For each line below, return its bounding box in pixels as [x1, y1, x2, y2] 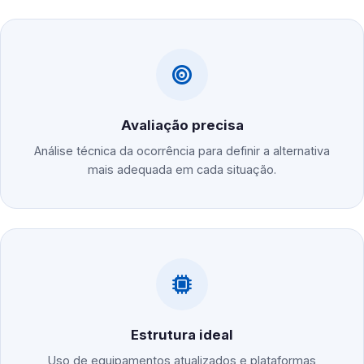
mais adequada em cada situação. [88, 162, 276, 177]
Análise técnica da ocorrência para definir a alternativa [34, 144, 330, 158]
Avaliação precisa [120, 117, 244, 134]
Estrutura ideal [131, 327, 233, 344]
